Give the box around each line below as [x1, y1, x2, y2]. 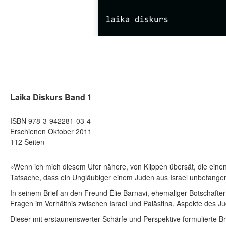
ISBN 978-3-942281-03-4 [10, 116, 91, 126]
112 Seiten [10, 137, 44, 147]
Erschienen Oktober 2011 [10, 126, 92, 137]
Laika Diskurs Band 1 [10, 91, 92, 103]
